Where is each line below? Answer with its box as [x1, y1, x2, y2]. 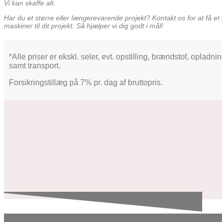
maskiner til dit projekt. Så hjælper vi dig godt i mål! [4, 22, 163, 30]
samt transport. [9, 61, 60, 70]
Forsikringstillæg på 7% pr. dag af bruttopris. [9, 78, 163, 87]
